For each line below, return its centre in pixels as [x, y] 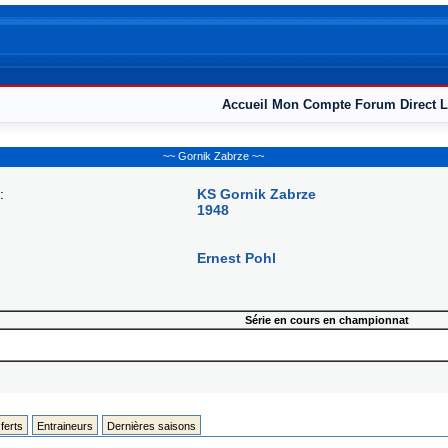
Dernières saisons [151, 426]
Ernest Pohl [236, 258]
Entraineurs [64, 426]
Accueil [244, 104]
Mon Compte [311, 104]
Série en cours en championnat [327, 320]
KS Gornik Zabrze [256, 194]
